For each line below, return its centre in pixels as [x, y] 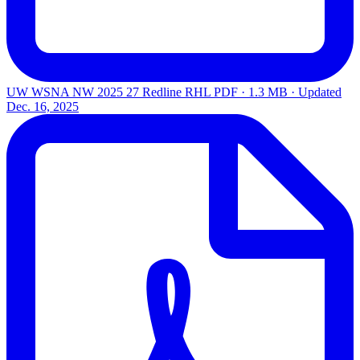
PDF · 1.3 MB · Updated [278, 92]
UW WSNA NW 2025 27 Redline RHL [108, 92]
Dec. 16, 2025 [43, 106]
